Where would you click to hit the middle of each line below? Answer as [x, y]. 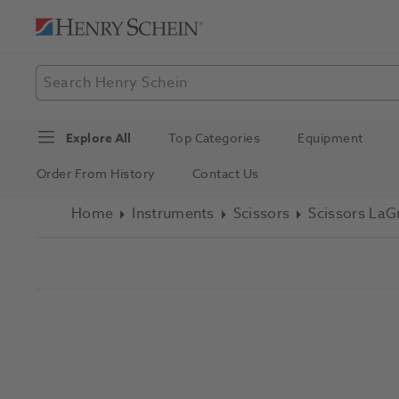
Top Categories [214, 138]
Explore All [99, 138]
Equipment [330, 138]
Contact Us [225, 174]
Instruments [173, 214]
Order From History [96, 174]
